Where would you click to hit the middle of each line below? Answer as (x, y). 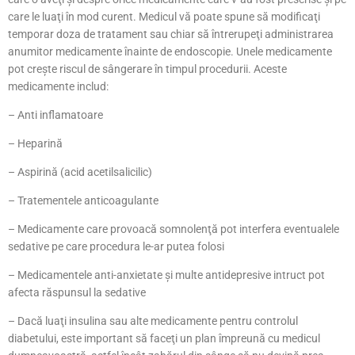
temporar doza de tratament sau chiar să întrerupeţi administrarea (171, 34)
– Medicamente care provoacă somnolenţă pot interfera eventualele (174, 229)
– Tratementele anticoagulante (83, 200)
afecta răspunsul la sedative (77, 292)
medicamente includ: (58, 86)
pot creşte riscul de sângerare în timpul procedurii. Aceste (147, 69)
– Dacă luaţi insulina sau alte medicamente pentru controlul (153, 321)
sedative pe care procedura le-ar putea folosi (116, 246)
